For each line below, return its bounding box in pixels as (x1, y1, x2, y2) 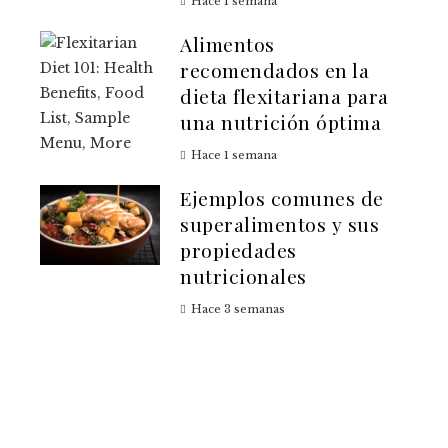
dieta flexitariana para (180, 82, 389, 109)
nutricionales (180, 262, 307, 289)
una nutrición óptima (180, 108, 381, 135)
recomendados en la (180, 56, 369, 83)
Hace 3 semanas (191, 301, 285, 316)
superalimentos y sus (180, 210, 379, 237)
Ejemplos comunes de (180, 184, 384, 211)
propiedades (180, 236, 297, 263)
